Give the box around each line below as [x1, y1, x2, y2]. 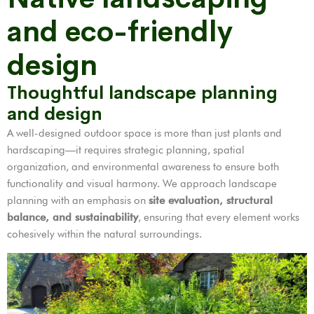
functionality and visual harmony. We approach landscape [7, 177, 277, 191]
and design [7, 103, 102, 125]
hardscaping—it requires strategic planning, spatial [7, 144, 245, 157]
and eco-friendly [7, 14, 233, 50]
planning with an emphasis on [7, 194, 149, 207]
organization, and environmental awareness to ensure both [7, 161, 279, 174]
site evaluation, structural [149, 194, 273, 207]
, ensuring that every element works [138, 211, 299, 224]
